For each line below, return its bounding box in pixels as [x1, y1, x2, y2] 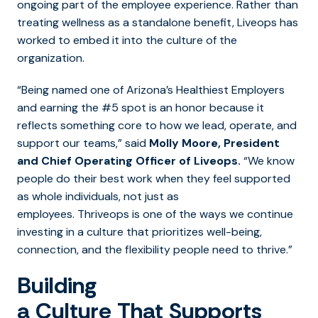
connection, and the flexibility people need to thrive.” [17, 241, 292, 257]
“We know [243, 153, 295, 168]
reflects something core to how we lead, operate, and [17, 117, 297, 133]
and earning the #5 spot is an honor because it [17, 99, 264, 115]
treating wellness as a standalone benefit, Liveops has [17, 14, 298, 30]
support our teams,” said [17, 135, 149, 150]
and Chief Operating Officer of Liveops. [17, 153, 243, 168]
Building [17, 270, 97, 300]
